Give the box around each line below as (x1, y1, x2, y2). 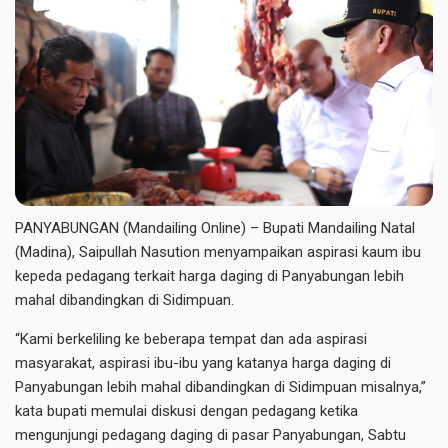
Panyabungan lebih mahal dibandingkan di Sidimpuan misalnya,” (15, 378, 426, 397)
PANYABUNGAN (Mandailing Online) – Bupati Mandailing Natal (15, 219, 415, 238)
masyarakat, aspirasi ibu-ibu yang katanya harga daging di (15, 354, 391, 373)
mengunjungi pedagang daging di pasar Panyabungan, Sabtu (15, 426, 406, 445)
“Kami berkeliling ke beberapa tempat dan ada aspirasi (15, 330, 367, 349)
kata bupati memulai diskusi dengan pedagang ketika (15, 402, 358, 421)
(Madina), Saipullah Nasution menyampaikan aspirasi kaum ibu (15, 243, 421, 262)
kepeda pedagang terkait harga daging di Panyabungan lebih (15, 267, 404, 286)
